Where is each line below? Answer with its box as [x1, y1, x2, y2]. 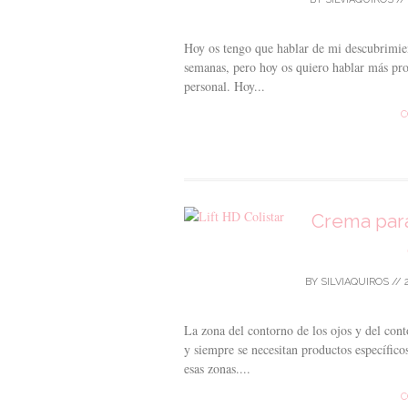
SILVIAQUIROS [320, 276, 389, 288]
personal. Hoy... [184, 77, 265, 95]
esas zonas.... [184, 360, 250, 377]
